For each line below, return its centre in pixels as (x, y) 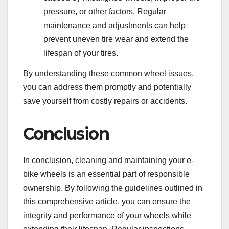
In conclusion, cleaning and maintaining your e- (108, 160)
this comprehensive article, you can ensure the (107, 201)
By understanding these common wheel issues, (108, 73)
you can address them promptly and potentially (107, 87)
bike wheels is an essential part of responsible (106, 174)
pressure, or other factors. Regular (105, 11)
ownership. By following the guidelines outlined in (113, 188)
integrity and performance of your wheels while (107, 215)
